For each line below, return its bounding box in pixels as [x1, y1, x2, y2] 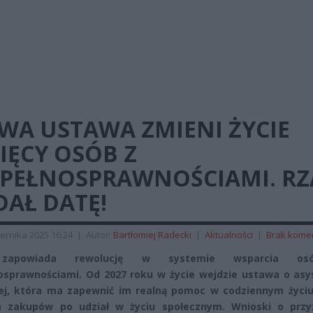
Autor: [86, 228, 113, 241]
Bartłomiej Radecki [113, 228, 191, 241]
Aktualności [205, 228, 253, 241]
